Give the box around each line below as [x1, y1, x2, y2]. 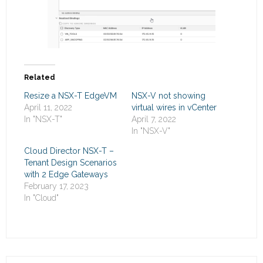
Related [24, 73, 55, 82]
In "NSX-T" [24, 114, 62, 124]
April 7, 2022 [131, 114, 176, 124]
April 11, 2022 [24, 103, 72, 113]
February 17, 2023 [24, 181, 89, 191]
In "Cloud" [24, 193, 59, 203]
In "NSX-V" [131, 126, 170, 136]
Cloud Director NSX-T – [24, 146, 114, 156]
